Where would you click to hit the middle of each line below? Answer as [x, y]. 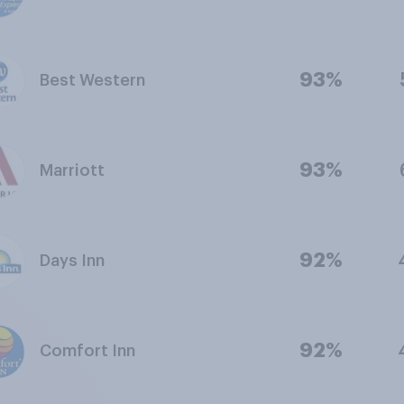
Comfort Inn [87, 351]
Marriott [72, 170]
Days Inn [72, 261]
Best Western [92, 80]
